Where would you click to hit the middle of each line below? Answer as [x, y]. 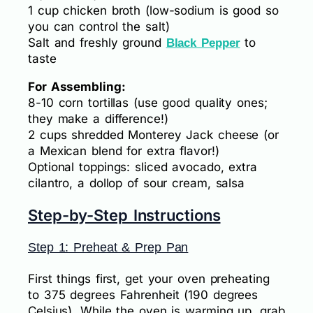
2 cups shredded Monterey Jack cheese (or [153, 135]
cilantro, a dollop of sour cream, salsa [137, 183]
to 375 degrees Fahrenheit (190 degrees [143, 295]
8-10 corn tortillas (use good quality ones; [148, 103]
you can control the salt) [99, 27]
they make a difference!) [98, 119]
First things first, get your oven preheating [149, 279]
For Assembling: [77, 87]
